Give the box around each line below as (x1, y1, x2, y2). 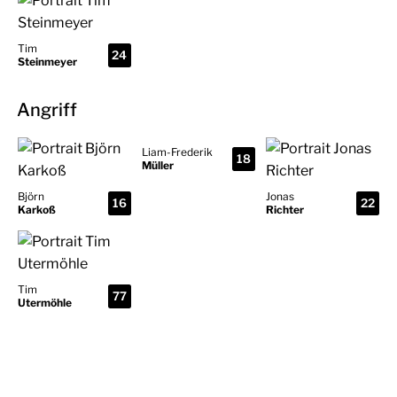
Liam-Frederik (141, 145, 213, 160)
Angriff (17, 99, 78, 121)
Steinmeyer (18, 55, 77, 69)
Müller (141, 159, 174, 173)
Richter (265, 203, 304, 217)
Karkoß (18, 203, 56, 217)
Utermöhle (18, 296, 72, 310)
